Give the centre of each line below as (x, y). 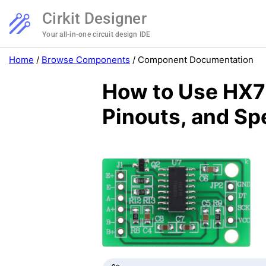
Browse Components (86, 60)
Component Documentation (196, 60)
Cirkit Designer (94, 18)
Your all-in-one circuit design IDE (96, 34)
